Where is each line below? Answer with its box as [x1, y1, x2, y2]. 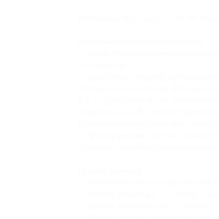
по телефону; [78, 61, 128, 70]
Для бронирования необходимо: [78, 37, 205, 46]
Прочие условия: [78, 166, 143, 175]
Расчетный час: [78, 14, 137, 23]
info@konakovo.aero [78, 84, 153, 93]
